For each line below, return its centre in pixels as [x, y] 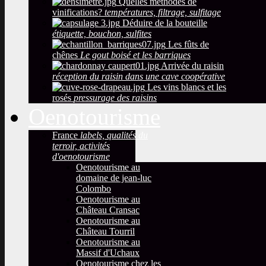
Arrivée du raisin [191, 66]
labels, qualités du [114, 135]
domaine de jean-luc [114, 178]
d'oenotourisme [81, 157]
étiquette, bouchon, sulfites [102, 34]
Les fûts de [187, 45]
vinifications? [78, 12]
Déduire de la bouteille [164, 23]
